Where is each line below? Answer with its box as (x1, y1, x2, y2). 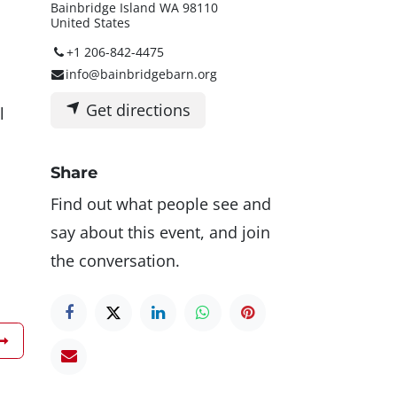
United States (51, 14, 130, 32)
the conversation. (51, 250, 180, 272)
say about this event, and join (51, 222, 270, 244)
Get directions (82, 99, 191, 121)
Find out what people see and (51, 193, 271, 215)
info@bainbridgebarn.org (65, 66, 217, 83)
